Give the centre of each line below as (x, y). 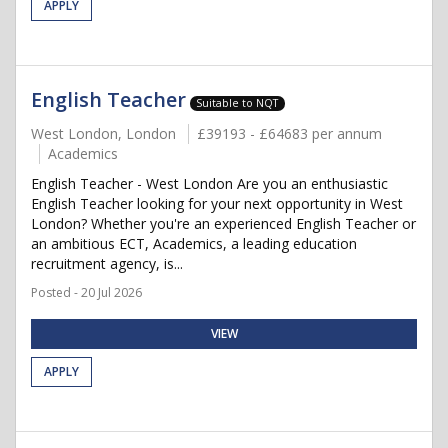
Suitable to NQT (237, 103)
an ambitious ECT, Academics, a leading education (194, 243)
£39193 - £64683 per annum (289, 133)
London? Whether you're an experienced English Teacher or (223, 223)
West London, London (103, 133)
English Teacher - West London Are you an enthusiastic (209, 183)
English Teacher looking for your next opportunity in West (217, 203)
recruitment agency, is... (107, 263)
